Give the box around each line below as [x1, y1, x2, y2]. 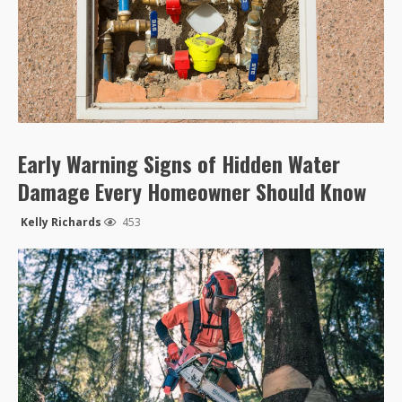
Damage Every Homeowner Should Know [18, 175, 366, 208]
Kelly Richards [21, 214, 101, 231]
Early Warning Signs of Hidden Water [18, 147, 340, 180]
